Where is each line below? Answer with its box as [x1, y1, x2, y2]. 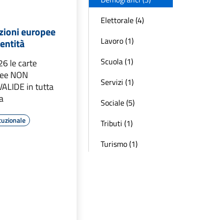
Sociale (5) [101, 97, 135, 109]
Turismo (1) [101, 138, 137, 150]
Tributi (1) [101, 117, 133, 129]
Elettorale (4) [101, 14, 144, 26]
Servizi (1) [101, 76, 134, 88]
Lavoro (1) [101, 35, 134, 47]
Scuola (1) [101, 55, 133, 67]
